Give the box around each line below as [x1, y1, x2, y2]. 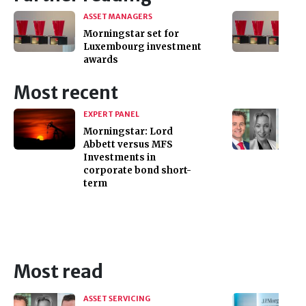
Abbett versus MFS [83, 138, 173, 150]
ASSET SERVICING [83, 293, 150, 303]
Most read [14, 260, 103, 283]
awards [83, 53, 120, 66]
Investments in [83, 151, 156, 163]
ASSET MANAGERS [83, 11, 152, 21]
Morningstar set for [83, 27, 179, 40]
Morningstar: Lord [83, 125, 173, 137]
